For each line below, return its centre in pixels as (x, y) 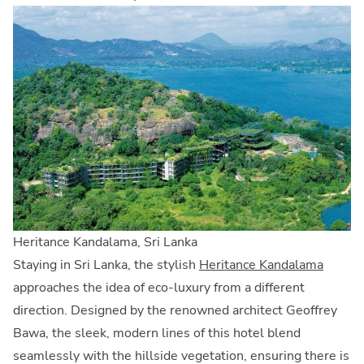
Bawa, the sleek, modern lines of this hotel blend (157, 333)
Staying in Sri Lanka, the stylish (106, 264)
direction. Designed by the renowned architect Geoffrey (175, 310)
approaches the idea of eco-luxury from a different (159, 287)
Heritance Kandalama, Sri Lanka (105, 242)
